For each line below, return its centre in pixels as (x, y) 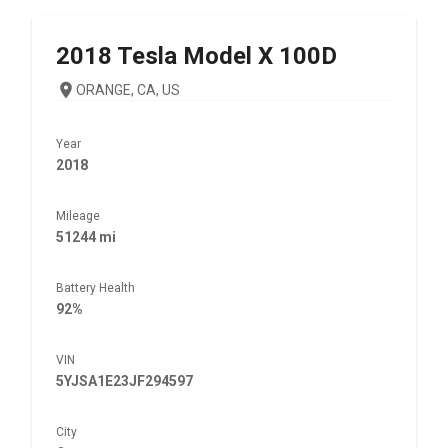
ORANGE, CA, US (128, 90)
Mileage (78, 216)
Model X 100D (260, 56)
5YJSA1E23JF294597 (124, 381)
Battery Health (95, 288)
